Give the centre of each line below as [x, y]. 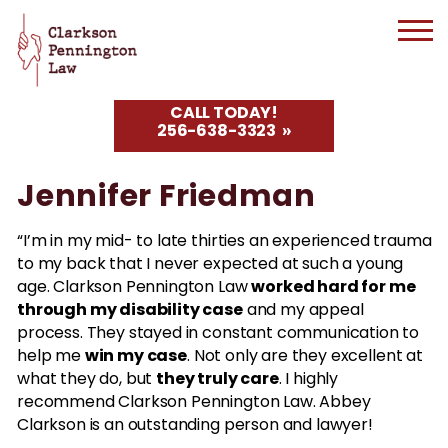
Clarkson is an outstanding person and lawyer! [195, 426]
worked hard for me [333, 288]
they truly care [217, 380]
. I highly [308, 380]
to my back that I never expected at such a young [210, 265]
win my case [135, 357]
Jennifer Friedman [166, 198]
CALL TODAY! [224, 113]
